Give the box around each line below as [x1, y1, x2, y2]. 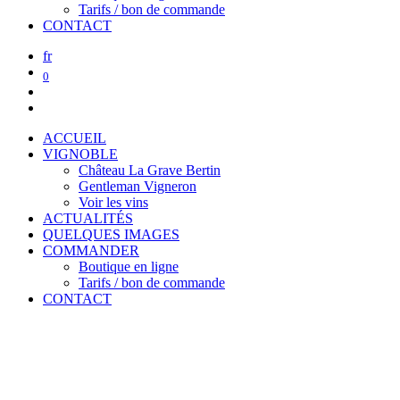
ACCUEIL [43, 130, 106, 146]
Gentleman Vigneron [79, 179, 196, 195]
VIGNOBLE [43, 146, 118, 162]
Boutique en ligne [79, 259, 179, 275]
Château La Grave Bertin [79, 162, 221, 179]
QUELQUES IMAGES [43, 227, 179, 243]
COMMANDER [43, 243, 139, 259]
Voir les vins [79, 195, 148, 211]
